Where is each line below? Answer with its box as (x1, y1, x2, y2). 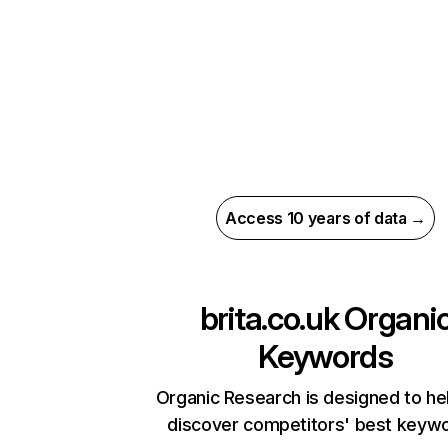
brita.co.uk (199, 299, 339, 338)
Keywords (258, 337, 393, 376)
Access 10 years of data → (225, 208, 426, 228)
